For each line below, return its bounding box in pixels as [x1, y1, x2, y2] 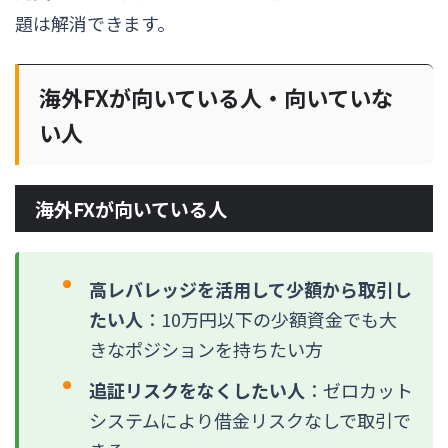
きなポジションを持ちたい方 [89, 335, 323, 362]
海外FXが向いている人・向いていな [39, 81, 393, 114]
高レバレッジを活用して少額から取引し [89, 275, 412, 302]
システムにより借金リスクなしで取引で [89, 406, 411, 433]
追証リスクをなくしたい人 [89, 376, 305, 403]
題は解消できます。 [15, 9, 175, 36]
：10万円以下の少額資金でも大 [143, 305, 397, 332]
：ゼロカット [305, 376, 413, 403]
